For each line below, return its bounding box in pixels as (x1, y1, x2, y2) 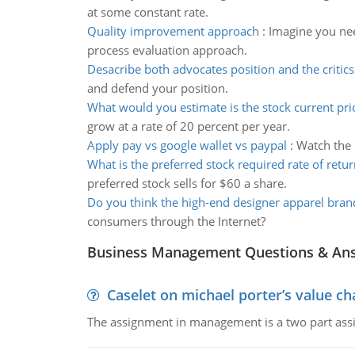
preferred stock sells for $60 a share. (86, 175, 287, 191)
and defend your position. (86, 80, 228, 96)
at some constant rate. (86, 4, 208, 20)
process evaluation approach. (86, 42, 247, 58)
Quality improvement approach (86, 23, 259, 39)
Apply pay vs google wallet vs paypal (86, 137, 287, 153)
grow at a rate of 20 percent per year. (86, 118, 290, 134)
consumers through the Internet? (86, 213, 265, 229)
